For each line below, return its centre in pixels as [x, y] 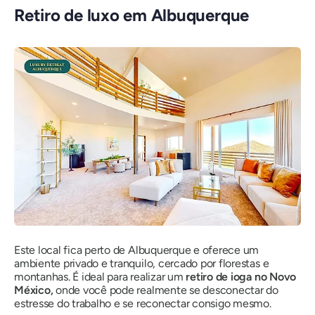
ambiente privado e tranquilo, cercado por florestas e [142, 264]
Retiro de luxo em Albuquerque [132, 15]
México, [34, 290]
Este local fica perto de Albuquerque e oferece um [137, 250]
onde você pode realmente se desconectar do [166, 290]
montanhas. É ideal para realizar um [100, 277]
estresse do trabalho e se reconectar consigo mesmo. [143, 304]
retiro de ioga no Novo [241, 277]
